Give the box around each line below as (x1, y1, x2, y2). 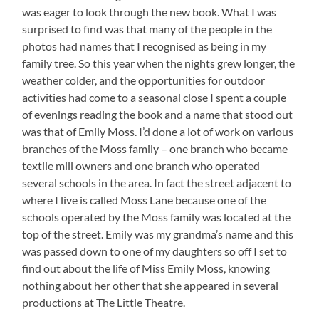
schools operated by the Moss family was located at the (22, 210, 291, 224)
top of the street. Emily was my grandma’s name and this (22, 227, 294, 241)
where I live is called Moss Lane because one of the (22, 193, 267, 207)
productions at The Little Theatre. (22, 296, 188, 310)
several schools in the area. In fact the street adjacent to (22, 176, 292, 190)
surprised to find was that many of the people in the (22, 22, 273, 36)
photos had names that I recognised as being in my (22, 39, 267, 53)
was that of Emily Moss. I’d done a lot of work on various (22, 125, 294, 139)
